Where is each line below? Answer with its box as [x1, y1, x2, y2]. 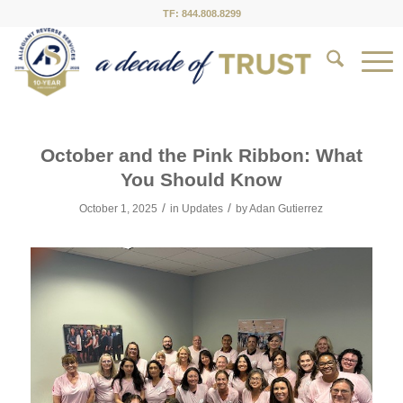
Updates [182, 202, 224, 215]
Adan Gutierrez [249, 202, 324, 215]
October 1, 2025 [79, 202, 158, 215]
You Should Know [121, 169, 282, 190]
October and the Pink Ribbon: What [40, 145, 363, 166]
